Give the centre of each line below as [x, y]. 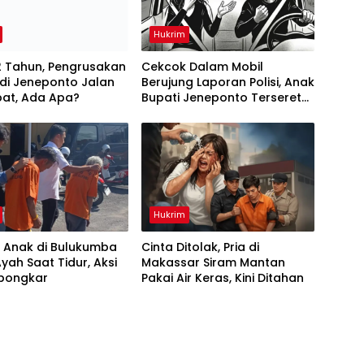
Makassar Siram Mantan [213, 263]
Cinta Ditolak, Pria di [200, 247]
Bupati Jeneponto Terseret [221, 98]
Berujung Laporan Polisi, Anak [227, 82]
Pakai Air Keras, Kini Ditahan [222, 278]
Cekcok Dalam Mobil [202, 67]
